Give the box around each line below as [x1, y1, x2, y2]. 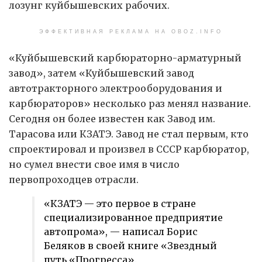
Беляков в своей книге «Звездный [44, 240, 217, 252]
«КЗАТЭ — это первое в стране [44, 198, 196, 210]
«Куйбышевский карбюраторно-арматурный [9, 52, 242, 64]
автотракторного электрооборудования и [9, 82, 222, 95]
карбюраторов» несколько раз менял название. [9, 98, 251, 110]
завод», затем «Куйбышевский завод [9, 67, 194, 80]
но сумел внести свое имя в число [9, 158, 180, 171]
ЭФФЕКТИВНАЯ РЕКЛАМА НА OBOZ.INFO [39, 29, 223, 35]
